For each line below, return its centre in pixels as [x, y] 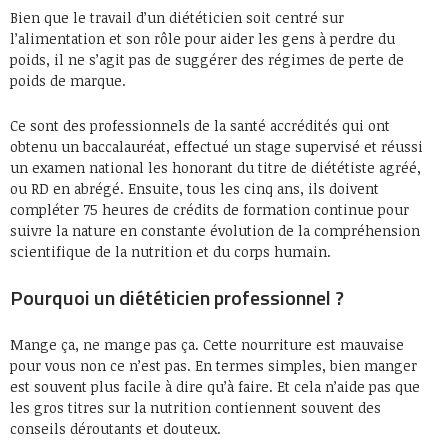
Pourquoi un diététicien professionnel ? [177, 297]
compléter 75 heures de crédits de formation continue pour [209, 209]
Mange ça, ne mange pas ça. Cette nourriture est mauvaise [207, 344]
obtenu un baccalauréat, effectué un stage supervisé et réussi [216, 146]
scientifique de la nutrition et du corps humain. [170, 251]
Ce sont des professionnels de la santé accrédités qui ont [200, 125]
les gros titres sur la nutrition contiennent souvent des [195, 407]
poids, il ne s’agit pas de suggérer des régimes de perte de [207, 59]
